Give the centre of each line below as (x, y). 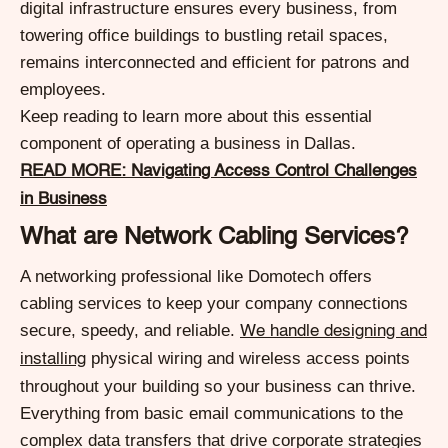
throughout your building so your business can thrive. (220, 386)
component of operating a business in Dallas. (188, 143)
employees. (63, 89)
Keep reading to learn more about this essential (196, 116)
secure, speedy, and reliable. (130, 330)
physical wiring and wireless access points (248, 358)
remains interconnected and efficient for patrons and (214, 62)
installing (53, 359)
